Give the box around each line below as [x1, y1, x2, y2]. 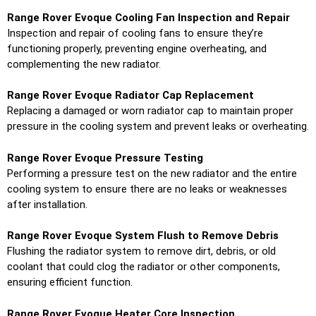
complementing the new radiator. [7, 57, 161, 71]
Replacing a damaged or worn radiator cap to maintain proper [7, 104, 293, 118]
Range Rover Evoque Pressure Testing [7, 151, 203, 164]
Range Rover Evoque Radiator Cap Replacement [7, 89, 254, 102]
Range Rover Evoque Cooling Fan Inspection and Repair [7, 11, 290, 24]
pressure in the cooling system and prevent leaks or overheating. [7, 120, 309, 133]
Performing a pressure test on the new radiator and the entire [7, 166, 297, 180]
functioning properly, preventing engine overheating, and [7, 42, 267, 55]
